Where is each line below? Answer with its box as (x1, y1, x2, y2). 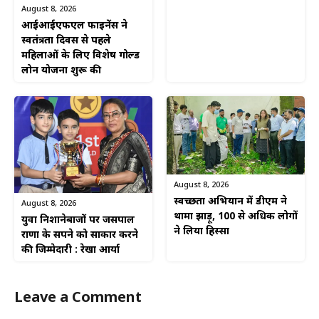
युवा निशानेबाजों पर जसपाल (21, 213, 135, 227)
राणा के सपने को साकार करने (21, 228, 138, 242)
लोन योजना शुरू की (21, 64, 101, 78)
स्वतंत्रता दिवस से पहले (21, 34, 111, 48)
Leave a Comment (14, 288, 142, 308)
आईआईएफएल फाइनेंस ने (21, 19, 127, 33)
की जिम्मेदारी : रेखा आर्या (21, 243, 120, 257)
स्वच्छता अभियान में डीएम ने (174, 194, 287, 209)
